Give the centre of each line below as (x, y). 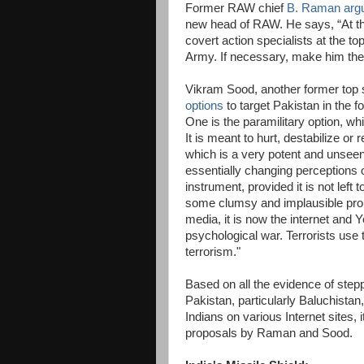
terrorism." (213, 252)
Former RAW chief (236, 8)
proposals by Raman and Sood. (269, 333)
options (204, 106)
